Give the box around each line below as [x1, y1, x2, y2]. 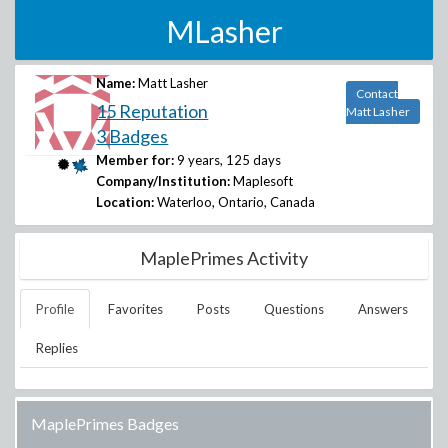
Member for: [96, 152, 175, 168]
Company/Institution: [96, 173, 231, 189]
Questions [264, 301, 324, 317]
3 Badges [96, 125, 169, 147]
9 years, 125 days [177, 152, 282, 168]
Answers [358, 301, 408, 317]
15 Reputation [96, 100, 209, 122]
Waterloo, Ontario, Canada [157, 194, 316, 210]
